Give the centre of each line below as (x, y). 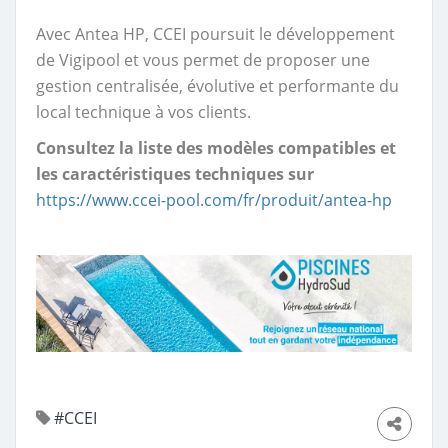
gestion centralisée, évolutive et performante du (217, 86)
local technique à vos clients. (143, 112)
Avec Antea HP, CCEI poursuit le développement (215, 34)
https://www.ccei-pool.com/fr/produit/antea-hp (214, 200)
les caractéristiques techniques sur (175, 174)
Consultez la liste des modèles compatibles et (216, 148)
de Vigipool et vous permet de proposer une (203, 60)
